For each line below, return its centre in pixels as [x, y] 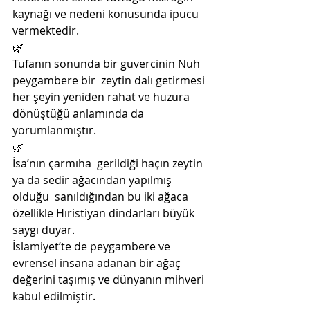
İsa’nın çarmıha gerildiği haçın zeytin [109, 163]
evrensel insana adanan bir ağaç [98, 263]
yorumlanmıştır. [54, 130]
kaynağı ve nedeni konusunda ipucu [108, 14]
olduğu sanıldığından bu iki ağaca [102, 197]
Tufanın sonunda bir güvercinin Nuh [108, 64]
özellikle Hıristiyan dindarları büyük [106, 213]
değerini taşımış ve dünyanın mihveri [110, 280]
